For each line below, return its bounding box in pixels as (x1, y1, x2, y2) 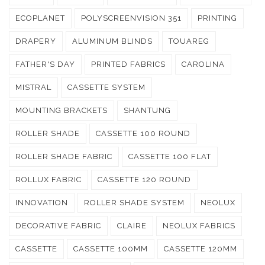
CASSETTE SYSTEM (67, 82, 146, 92)
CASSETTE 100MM (73, 244, 148, 253)
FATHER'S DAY (15, 59, 75, 69)
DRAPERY (15, 36, 56, 46)
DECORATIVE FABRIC (15, 221, 101, 230)
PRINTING (198, 13, 237, 22)
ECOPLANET (15, 13, 65, 22)
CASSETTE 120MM (164, 244, 237, 253)
